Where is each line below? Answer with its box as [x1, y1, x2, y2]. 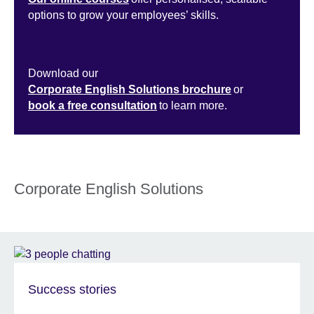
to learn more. [157, 100, 232, 112]
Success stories [28, 282, 116, 296]
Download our [28, 67, 100, 80]
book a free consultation [28, 100, 157, 112]
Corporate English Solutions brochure [28, 83, 231, 96]
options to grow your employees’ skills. [28, 9, 221, 22]
